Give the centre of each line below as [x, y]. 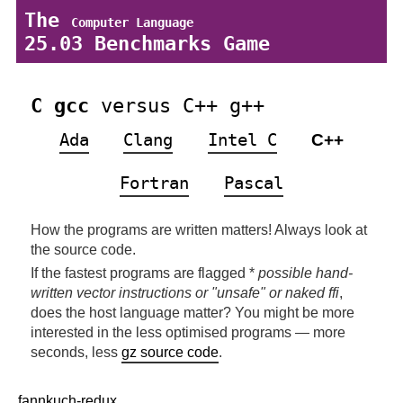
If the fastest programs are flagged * [145, 273]
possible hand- [306, 273]
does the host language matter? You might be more [193, 313]
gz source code [170, 353]
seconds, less [76, 353]
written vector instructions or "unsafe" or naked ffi [185, 293]
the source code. [84, 249]
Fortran [155, 183]
